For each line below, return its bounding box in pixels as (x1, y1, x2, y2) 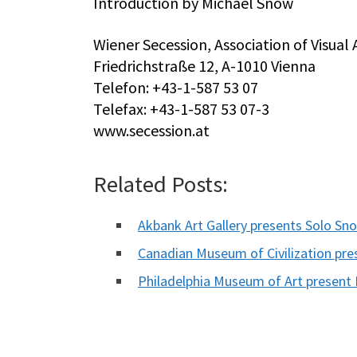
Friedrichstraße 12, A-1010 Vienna (93, 56, 316, 76)
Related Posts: (93, 170, 228, 199)
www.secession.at (93, 120, 210, 141)
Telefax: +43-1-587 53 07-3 (93, 99, 269, 120)
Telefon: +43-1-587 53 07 (93, 77, 258, 98)
